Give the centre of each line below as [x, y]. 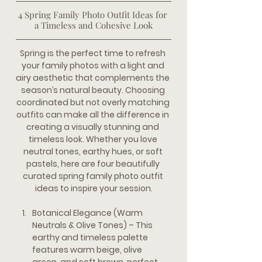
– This [141, 225]
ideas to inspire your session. [94, 188]
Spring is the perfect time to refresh [94, 53]
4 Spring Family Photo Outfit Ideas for [94, 15]
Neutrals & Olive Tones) [80, 225]
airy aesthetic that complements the [94, 78]
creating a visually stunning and [94, 127]
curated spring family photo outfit [94, 176]
